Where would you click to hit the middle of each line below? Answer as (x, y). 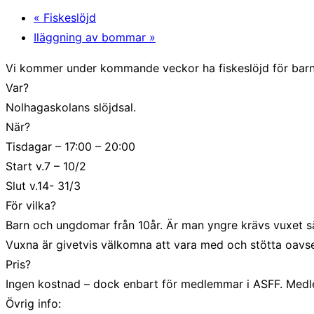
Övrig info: (33, 303)
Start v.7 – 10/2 (46, 166)
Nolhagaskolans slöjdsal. (71, 107)
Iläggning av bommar (91, 37)
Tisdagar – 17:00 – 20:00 (70, 146)
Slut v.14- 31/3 (43, 185)
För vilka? (31, 205)
